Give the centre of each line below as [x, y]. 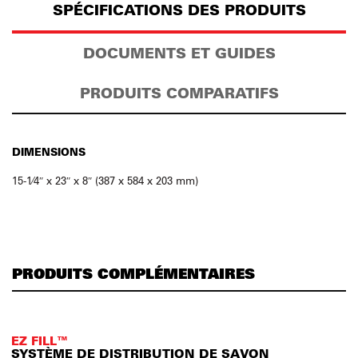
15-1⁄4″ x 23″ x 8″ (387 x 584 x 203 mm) [105, 180]
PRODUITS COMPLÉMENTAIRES [133, 273]
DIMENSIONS [49, 151]
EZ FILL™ [40, 341]
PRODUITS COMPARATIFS [179, 93]
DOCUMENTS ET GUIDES [179, 53]
